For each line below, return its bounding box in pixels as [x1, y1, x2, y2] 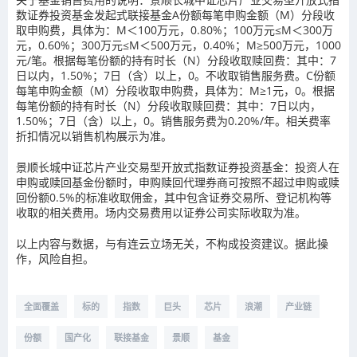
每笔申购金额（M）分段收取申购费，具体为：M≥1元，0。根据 [16, 83, 335, 98]
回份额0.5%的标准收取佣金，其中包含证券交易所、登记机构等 [16, 190, 331, 205]
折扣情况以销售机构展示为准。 [16, 128, 172, 143]
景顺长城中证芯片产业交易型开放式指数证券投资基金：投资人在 [16, 159, 339, 175]
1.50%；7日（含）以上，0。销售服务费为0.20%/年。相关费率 [16, 113, 331, 128]
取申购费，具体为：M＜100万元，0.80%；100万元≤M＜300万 [16, 22, 333, 37]
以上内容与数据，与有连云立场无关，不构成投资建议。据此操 [16, 236, 328, 251]
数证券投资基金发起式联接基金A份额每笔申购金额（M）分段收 [16, 7, 335, 22]
